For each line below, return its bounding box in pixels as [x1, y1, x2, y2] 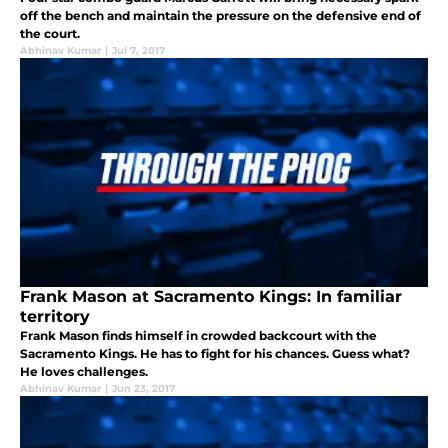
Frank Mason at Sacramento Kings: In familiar [20, 286, 402, 306]
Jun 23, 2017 [112, 381, 175, 395]
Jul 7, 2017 [112, 43, 165, 57]
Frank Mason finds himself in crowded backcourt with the [20, 327, 377, 343]
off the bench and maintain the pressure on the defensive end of [20, 7, 421, 23]
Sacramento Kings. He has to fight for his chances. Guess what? [20, 345, 410, 361]
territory [20, 306, 90, 326]
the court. [20, 25, 80, 41]
